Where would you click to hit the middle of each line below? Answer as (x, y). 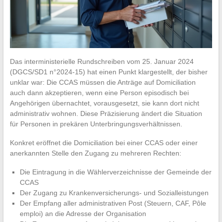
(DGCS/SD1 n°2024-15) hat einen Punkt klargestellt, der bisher (109, 72)
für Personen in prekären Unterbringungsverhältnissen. (96, 124)
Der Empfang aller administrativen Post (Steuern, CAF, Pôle (113, 203)
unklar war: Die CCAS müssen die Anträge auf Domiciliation (103, 83)
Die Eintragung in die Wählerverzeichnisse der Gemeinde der (115, 172)
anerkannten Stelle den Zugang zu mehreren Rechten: (95, 153)
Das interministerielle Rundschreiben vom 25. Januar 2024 (102, 62)
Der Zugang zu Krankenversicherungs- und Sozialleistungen (114, 193)
